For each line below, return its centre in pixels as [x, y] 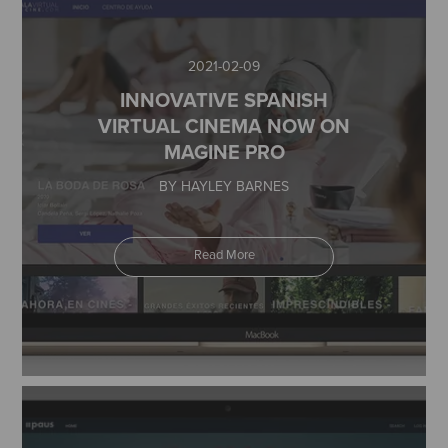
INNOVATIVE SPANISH [224, 99]
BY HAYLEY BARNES [224, 186]
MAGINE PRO [224, 151]
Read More [224, 254]
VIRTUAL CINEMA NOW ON [224, 125]
